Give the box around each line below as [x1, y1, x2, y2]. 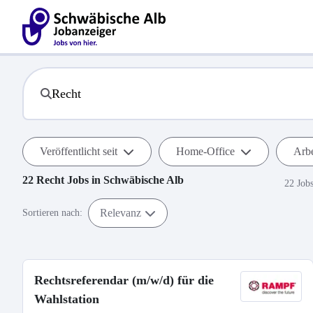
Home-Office [176, 145, 235, 157]
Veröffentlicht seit [40, 145, 117, 157]
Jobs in [64, 174, 103, 186]
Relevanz [100, 206, 141, 219]
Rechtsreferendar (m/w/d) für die [34, 273, 214, 287]
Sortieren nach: [22, 208, 82, 218]
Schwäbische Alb [103, 174, 184, 186]
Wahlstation [34, 292, 99, 306]
